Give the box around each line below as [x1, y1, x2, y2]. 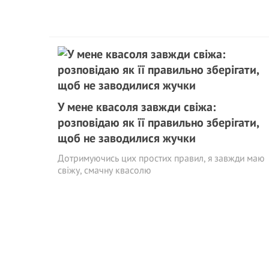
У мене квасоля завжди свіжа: [58, 99, 216, 115]
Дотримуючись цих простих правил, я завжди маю [58, 152, 265, 164]
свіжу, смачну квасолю [58, 164, 151, 176]
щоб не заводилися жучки [58, 130, 196, 146]
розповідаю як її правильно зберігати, [58, 115, 259, 130]
